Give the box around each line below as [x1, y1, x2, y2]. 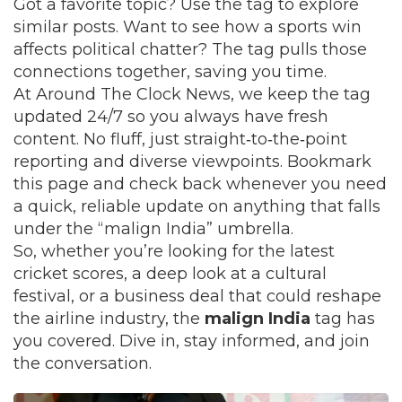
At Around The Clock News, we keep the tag [13, 84, 371, 104]
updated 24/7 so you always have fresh [13, 107, 328, 127]
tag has [310, 309, 375, 328]
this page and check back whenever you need [13, 174, 387, 194]
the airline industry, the [13, 309, 205, 328]
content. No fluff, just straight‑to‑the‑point [13, 129, 347, 149]
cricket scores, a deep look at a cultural [13, 264, 327, 284]
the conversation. [13, 354, 152, 373]
